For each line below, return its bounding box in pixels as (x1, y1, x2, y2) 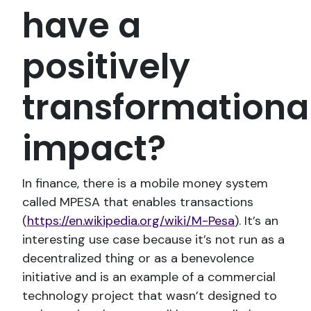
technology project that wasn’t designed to (22, 287, 277, 305)
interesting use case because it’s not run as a (22, 231, 285, 249)
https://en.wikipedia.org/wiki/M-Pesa (27, 212, 235, 230)
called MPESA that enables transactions (22, 194, 253, 211)
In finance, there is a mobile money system (22, 175, 268, 192)
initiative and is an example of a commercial (22, 269, 276, 286)
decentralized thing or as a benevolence (22, 250, 254, 267)
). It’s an (235, 212, 278, 230)
